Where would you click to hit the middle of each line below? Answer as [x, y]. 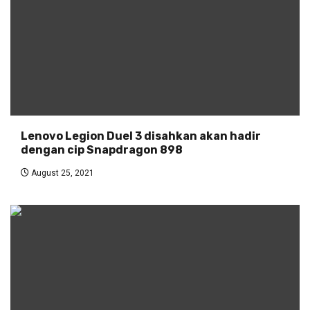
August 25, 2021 [62, 173]
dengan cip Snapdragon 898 [102, 150]
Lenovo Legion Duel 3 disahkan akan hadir [141, 136]
